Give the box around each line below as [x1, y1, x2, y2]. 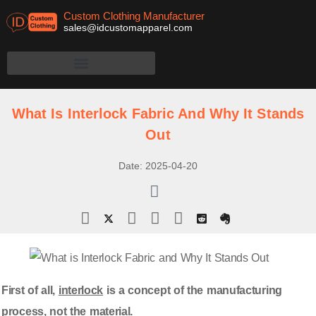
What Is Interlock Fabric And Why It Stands [11, 106, 305, 122]
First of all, [1, 284, 59, 297]
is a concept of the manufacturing [103, 284, 282, 297]
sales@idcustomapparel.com [63, 22, 193, 33]
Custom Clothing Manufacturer [63, 10, 205, 22]
